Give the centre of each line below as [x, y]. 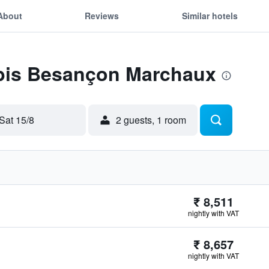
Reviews [102, 15]
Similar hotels [210, 15]
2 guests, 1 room [151, 120]
